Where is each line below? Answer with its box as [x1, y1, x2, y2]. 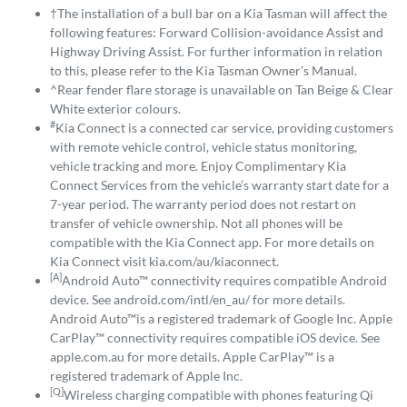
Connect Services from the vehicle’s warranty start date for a [50, 177, 389, 194]
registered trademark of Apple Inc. [50, 368, 243, 384]
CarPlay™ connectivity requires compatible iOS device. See [50, 330, 380, 346]
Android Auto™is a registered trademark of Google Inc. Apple [50, 311, 392, 327]
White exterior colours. [50, 101, 181, 117]
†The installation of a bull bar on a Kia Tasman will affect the [50, 5, 387, 22]
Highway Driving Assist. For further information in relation [50, 44, 382, 60]
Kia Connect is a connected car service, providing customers [55, 120, 393, 136]
